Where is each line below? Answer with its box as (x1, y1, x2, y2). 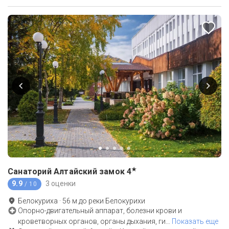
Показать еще (172, 217, 218, 225)
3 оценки (45, 179, 76, 188)
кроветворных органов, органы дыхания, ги (18, 217, 166, 225)
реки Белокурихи (88, 196, 145, 205)
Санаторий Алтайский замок (8, 166, 125, 176)
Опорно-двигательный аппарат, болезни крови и (18, 206, 182, 215)
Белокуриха (18, 196, 58, 205)
